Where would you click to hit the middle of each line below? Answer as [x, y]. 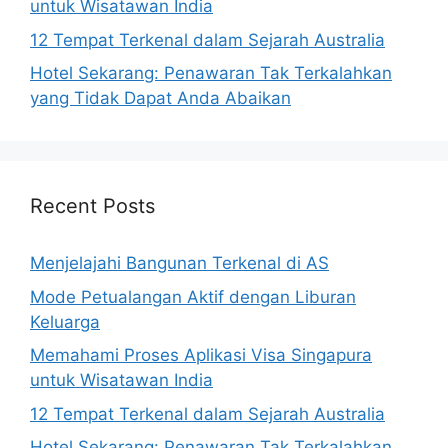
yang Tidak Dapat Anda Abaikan [160, 98]
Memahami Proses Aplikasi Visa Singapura [201, 355]
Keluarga [65, 321]
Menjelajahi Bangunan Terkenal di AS [179, 263]
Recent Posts [92, 206]
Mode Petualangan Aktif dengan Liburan [193, 296]
